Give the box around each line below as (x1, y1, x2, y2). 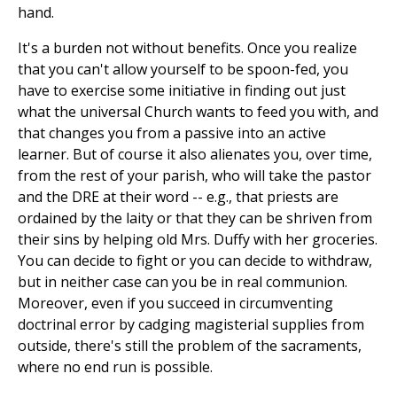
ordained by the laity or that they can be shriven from (18, 208, 372, 229)
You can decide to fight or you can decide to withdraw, (18, 251, 372, 271)
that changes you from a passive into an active (18, 123, 326, 144)
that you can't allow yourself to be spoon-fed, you (18, 59, 348, 80)
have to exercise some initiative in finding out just (18, 81, 346, 101)
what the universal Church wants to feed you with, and (18, 102, 378, 122)
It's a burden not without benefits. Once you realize (18, 38, 357, 58)
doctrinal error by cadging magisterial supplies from (18, 315, 364, 335)
